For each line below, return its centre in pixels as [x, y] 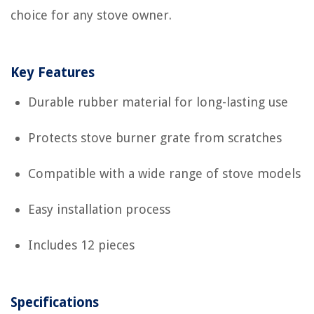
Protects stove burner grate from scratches [155, 137]
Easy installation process [99, 209]
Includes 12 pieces [81, 245]
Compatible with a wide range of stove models [164, 173]
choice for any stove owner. [91, 15]
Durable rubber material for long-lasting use [158, 102]
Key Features [53, 72]
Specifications [55, 302]
